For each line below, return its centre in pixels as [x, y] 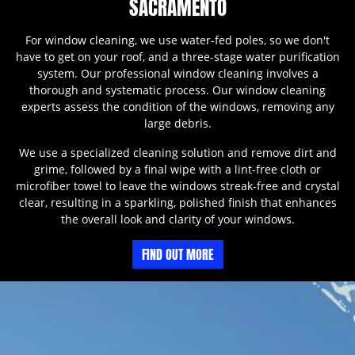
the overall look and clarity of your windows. [177, 219]
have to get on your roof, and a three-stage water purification [177, 57]
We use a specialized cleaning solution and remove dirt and [177, 153]
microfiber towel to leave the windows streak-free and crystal [177, 186]
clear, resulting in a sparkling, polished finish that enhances [177, 203]
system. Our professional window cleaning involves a [177, 74]
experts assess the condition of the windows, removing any [177, 107]
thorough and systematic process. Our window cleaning [177, 90]
